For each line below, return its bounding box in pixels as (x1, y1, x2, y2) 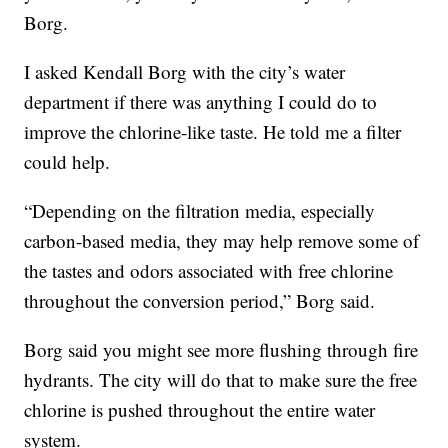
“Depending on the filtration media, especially (24, 198, 376, 224)
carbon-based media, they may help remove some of (24, 228, 420, 254)
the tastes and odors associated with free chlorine (24, 258, 394, 284)
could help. (24, 149, 111, 175)
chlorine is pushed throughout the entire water (24, 397, 376, 423)
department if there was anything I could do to (24, 89, 378, 115)
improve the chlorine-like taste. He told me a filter (24, 119, 402, 145)
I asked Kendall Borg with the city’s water (24, 59, 346, 85)
